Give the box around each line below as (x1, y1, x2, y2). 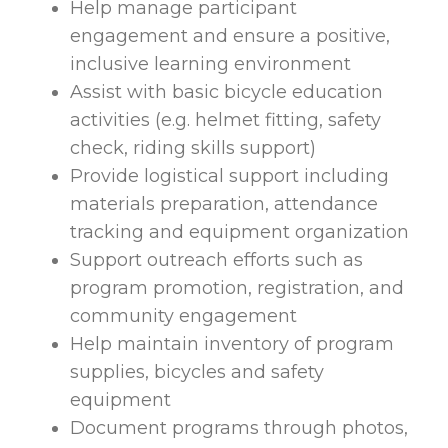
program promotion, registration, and (70, 277, 404, 300)
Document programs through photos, (70, 417, 408, 440)
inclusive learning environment (70, 53, 351, 76)
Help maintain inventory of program (70, 333, 394, 356)
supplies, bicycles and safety (70, 361, 324, 384)
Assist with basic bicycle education (70, 81, 383, 104)
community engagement (70, 305, 297, 328)
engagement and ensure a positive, (70, 25, 390, 48)
